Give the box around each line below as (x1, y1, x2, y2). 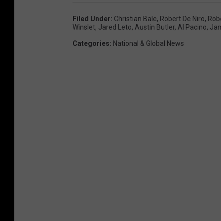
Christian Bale (114, 14, 157, 23)
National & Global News (113, 39, 184, 47)
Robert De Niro (160, 14, 205, 23)
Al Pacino (178, 23, 207, 31)
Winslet (73, 23, 95, 31)
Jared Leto (98, 23, 132, 31)
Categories (73, 39, 110, 47)
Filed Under (73, 14, 110, 23)
